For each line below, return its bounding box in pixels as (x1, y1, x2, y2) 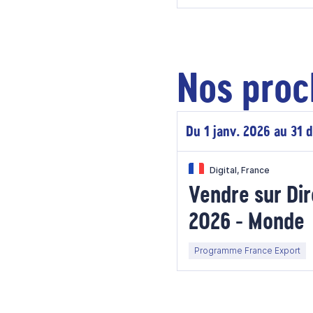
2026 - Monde (189, 205, 305, 236)
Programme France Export (194, 245, 300, 256)
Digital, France (210, 165, 270, 175)
